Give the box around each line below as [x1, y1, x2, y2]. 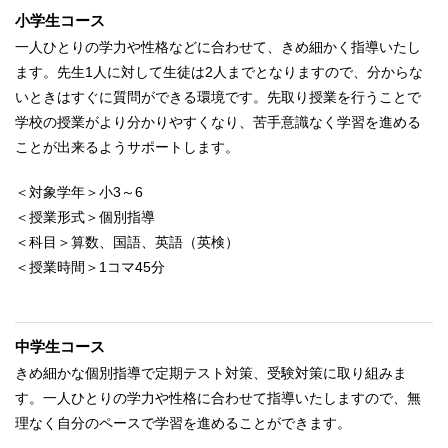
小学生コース [15, 11, 105, 29]
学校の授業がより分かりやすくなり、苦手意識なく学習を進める [15, 113, 421, 130]
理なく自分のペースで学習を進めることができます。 [15, 414, 351, 431]
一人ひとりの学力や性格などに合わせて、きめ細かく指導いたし [15, 38, 421, 55]
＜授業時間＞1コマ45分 [15, 258, 165, 275]
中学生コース [15, 337, 105, 355]
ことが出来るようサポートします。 [15, 138, 239, 155]
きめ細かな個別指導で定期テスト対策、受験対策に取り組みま [15, 364, 407, 381]
